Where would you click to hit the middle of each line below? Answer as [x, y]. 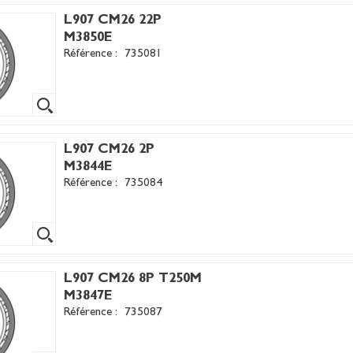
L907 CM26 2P [110, 150]
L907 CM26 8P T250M [133, 279]
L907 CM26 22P [113, 21]
